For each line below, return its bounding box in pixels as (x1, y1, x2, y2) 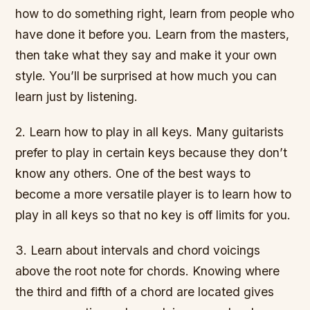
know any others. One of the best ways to (15, 166, 251, 181)
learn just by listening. (15, 89, 138, 104)
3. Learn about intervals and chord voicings (15, 243, 261, 258)
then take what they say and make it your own (15, 48, 277, 63)
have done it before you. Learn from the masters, (15, 27, 290, 42)
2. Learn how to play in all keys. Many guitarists (15, 125, 284, 140)
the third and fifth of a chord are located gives (15, 284, 275, 300)
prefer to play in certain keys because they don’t (15, 145, 288, 161)
